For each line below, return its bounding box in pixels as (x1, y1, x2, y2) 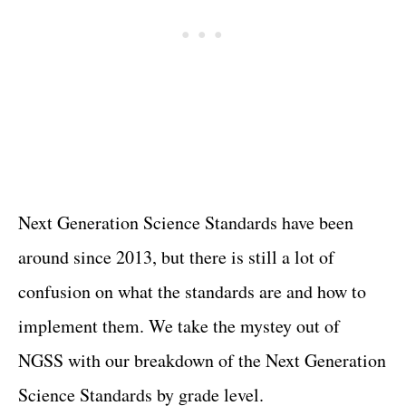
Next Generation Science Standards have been (18, 210, 353, 235)
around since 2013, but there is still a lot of (18, 245, 334, 269)
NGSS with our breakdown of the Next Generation (18, 348, 386, 372)
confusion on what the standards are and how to (18, 279, 366, 304)
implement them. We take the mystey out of (18, 314, 340, 338)
